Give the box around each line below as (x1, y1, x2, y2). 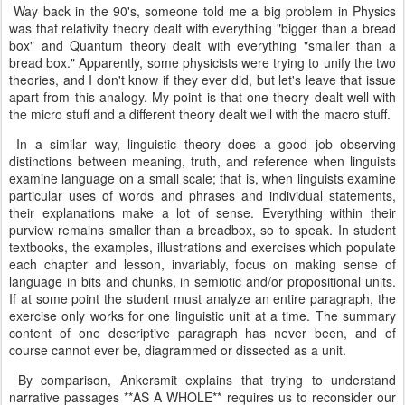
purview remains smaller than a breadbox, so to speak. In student (9, 221, 396, 239)
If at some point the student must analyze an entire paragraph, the (9, 289, 396, 307)
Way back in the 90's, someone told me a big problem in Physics (9, 2, 396, 20)
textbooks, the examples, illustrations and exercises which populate (9, 238, 396, 256)
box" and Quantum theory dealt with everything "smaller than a (9, 36, 396, 54)
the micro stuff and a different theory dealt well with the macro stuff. (9, 105, 391, 123)
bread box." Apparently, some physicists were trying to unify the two (9, 53, 396, 71)
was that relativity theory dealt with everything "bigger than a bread (9, 19, 396, 37)
